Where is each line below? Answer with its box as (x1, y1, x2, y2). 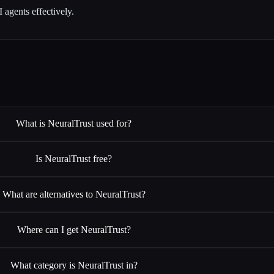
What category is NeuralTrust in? (10, 259, 138, 270)
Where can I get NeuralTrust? (17, 224, 131, 235)
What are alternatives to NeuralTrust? (2, 188, 146, 199)
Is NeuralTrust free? (35, 153, 113, 164)
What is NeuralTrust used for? (16, 117, 132, 128)
